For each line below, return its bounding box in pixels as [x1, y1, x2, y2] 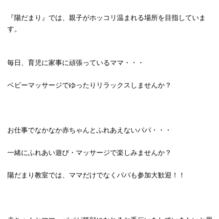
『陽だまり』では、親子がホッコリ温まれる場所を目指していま [7, 14, 206, 22]
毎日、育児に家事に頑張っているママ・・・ [7, 59, 144, 66]
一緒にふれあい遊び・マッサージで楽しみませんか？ [7, 149, 172, 156]
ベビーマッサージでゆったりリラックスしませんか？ [7, 81, 172, 89]
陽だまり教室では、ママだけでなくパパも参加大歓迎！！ [7, 171, 185, 179]
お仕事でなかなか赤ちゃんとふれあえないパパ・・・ [7, 126, 172, 134]
